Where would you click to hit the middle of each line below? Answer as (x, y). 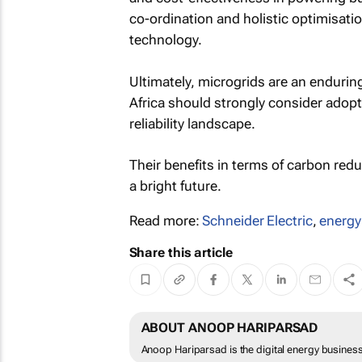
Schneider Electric (257, 221)
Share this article (181, 253)
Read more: (166, 221)
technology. (165, 40)
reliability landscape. (192, 123)
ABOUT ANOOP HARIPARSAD (229, 328)
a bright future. (175, 186)
